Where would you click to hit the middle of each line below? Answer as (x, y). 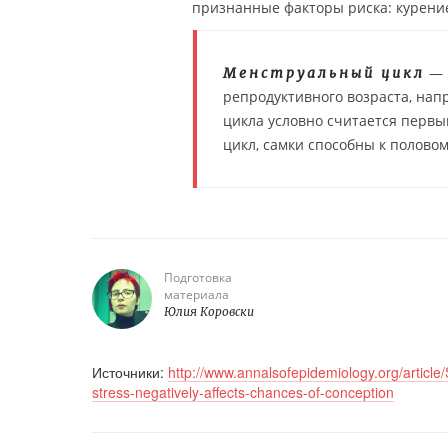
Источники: (130, 372)
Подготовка (198, 278)
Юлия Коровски (209, 312)
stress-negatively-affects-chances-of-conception (243, 392)
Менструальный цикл (324, 73)
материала (196, 295)
